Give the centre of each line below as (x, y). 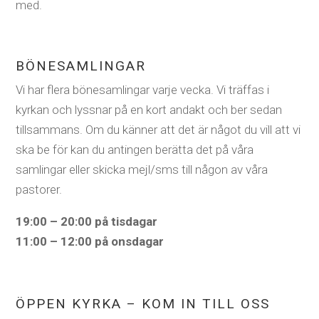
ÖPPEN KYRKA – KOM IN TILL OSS (143, 303)
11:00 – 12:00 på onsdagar (90, 241)
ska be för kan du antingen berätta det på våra (135, 149)
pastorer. (41, 189)
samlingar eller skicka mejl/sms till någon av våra (142, 169)
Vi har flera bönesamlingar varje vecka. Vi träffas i (143, 89)
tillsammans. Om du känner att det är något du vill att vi (158, 129)
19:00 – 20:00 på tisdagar (87, 221)
